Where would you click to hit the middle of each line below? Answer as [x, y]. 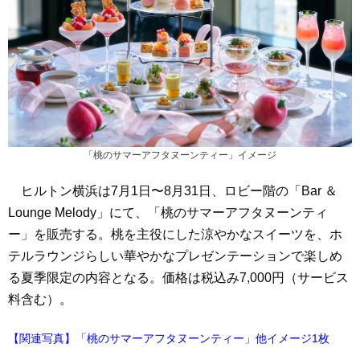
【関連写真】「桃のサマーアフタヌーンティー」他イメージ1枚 [169, 338]
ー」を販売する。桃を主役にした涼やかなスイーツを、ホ [175, 234]
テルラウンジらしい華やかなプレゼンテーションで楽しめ [175, 256]
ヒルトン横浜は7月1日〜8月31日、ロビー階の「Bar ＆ [173, 190]
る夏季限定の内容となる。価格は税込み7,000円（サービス [178, 277]
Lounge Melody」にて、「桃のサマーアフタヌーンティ [168, 212]
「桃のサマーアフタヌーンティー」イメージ [180, 155]
